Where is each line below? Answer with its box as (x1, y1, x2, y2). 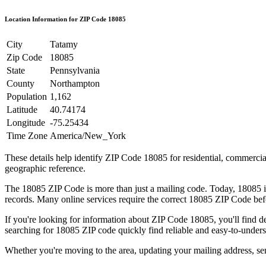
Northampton (50, 78, 100, 88)
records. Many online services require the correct (5, 194, 189, 204)
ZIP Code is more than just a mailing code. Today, (46, 183, 237, 194)
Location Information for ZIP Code (5, 15, 108, 23)
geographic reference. (5, 163, 85, 173)
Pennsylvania (50, 65, 100, 75)
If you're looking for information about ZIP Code (5, 214, 188, 224)
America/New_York (50, 130, 126, 141)
